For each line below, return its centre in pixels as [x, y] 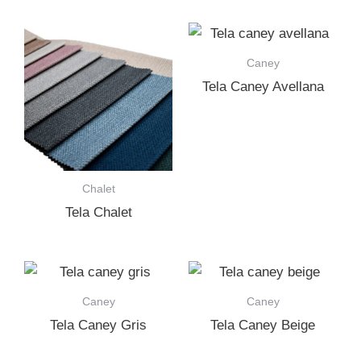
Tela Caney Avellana [263, 86]
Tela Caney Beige [263, 325]
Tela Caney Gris [98, 325]
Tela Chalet [98, 212]
